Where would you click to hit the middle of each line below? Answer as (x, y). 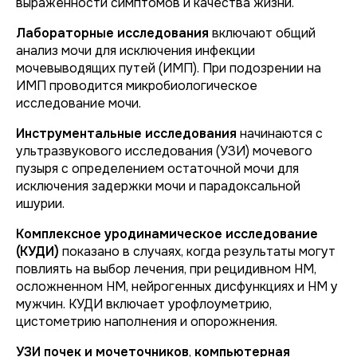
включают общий (262, 33)
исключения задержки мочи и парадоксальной (158, 186)
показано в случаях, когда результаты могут (197, 251)
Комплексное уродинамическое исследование (167, 234)
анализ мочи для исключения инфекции (135, 51)
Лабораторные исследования (112, 33)
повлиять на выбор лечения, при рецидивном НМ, (166, 269)
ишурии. (40, 204)
